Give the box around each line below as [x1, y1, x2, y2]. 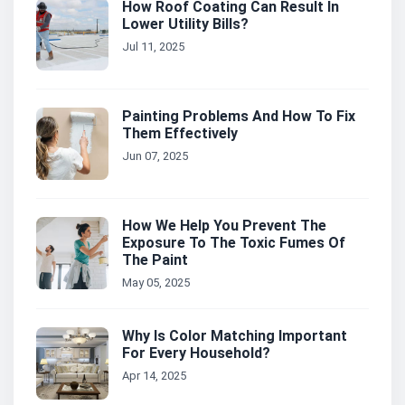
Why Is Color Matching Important [122, 327, 347, 345]
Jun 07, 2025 [122, 149, 188, 164]
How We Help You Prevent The [122, 217, 326, 235]
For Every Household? [122, 344, 270, 363]
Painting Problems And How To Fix [122, 108, 355, 126]
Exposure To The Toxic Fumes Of [122, 234, 345, 252]
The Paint [122, 251, 188, 269]
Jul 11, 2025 [122, 40, 184, 54]
